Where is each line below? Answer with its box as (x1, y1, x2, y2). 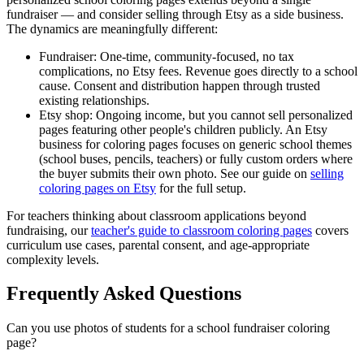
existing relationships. (39, 93, 149, 107)
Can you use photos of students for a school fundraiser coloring (6, 321, 330, 336)
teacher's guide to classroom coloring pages (91, 223, 312, 237)
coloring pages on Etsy (39, 180, 156, 195)
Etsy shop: (39, 107, 93, 122)
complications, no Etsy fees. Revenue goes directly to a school (39, 63, 357, 78)
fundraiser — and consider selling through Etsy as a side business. (6, 6, 344, 21)
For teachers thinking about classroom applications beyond (6, 208, 306, 223)
